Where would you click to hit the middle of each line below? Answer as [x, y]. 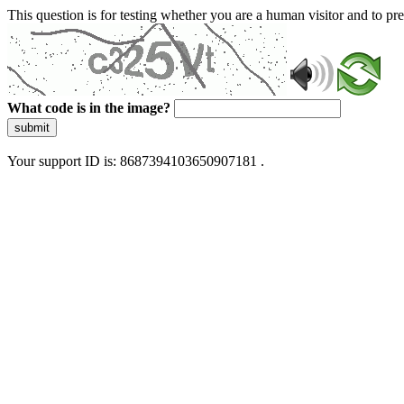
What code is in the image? [89, 108]
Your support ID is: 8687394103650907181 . [136, 161]
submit [32, 128]
